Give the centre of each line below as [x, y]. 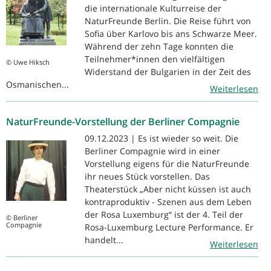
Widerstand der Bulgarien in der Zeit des [168, 71]
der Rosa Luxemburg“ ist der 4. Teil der [164, 214]
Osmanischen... [38, 84]
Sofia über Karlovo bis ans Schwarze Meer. [171, 33]
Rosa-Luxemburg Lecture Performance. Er [169, 227]
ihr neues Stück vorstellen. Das [147, 176]
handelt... [104, 240]
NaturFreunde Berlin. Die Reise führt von [168, 21]
